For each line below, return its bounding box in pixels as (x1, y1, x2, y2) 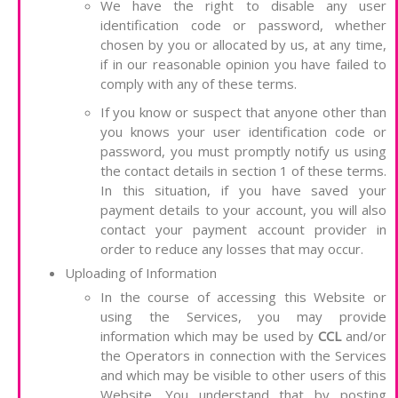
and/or (340, 327, 387, 346)
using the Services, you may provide (100, 307, 386, 326)
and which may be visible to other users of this (100, 366, 386, 385)
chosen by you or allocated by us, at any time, (100, 36, 386, 54)
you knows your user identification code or (100, 123, 386, 141)
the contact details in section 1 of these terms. (100, 162, 386, 180)
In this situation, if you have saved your (100, 181, 386, 200)
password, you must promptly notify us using (100, 142, 386, 161)
